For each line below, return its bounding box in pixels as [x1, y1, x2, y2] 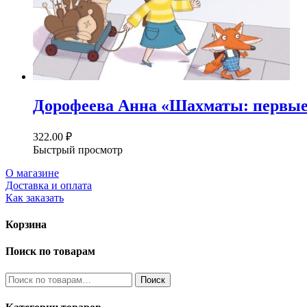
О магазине [5, 167, 59, 179]
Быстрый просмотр [33, 143, 123, 156]
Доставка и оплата [5, 179, 92, 191]
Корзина [5, 219, 47, 231]
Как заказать [5, 191, 64, 204]
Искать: [5, 271, 40, 284]
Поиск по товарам [5, 245, 95, 258]
